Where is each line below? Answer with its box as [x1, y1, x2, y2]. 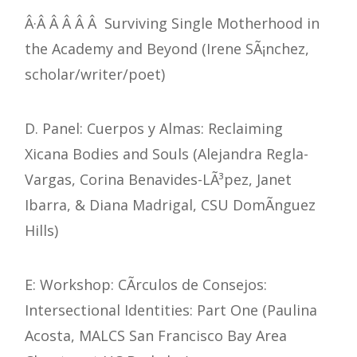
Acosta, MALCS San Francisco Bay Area [25, 326, 287, 346]
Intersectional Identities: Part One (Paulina [25, 300, 317, 320]
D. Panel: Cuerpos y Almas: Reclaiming [25, 119, 283, 139]
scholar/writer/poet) [25, 65, 165, 84]
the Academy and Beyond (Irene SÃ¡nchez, [25, 39, 309, 59]
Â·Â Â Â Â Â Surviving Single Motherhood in [25, 14, 320, 33]
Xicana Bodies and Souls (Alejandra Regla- [25, 144, 308, 164]
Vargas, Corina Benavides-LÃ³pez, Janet [25, 170, 292, 190]
